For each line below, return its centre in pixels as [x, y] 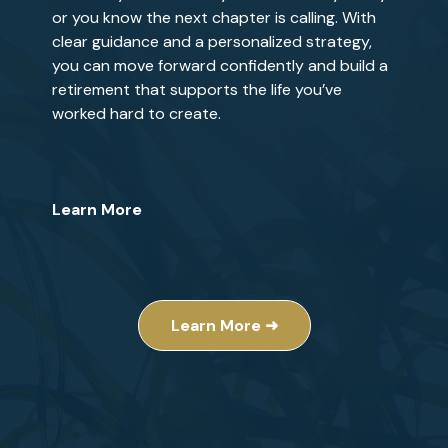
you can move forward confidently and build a [219, 65]
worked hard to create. [136, 113]
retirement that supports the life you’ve [196, 89]
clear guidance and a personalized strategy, [211, 41]
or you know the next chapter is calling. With [213, 17]
